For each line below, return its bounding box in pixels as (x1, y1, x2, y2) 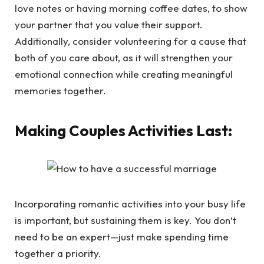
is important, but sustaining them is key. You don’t (15, 213, 236, 226)
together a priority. (15, 246, 101, 259)
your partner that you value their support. (15, 18, 203, 31)
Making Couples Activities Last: (15, 120, 232, 140)
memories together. (15, 84, 106, 97)
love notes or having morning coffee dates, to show (15, 2, 247, 15)
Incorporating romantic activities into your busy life (15, 197, 246, 210)
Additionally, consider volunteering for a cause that (15, 35, 246, 48)
